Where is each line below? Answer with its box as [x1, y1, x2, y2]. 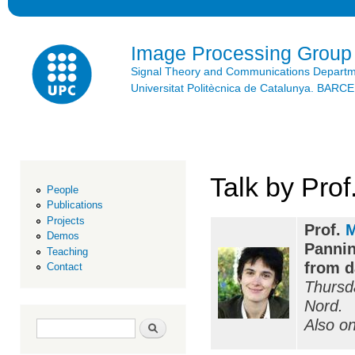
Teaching [46, 245, 88, 258]
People [46, 183, 78, 196]
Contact [46, 261, 82, 273]
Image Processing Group [131, 42, 352, 64]
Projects [46, 214, 85, 227]
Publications [46, 199, 103, 212]
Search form [36, 317, 98, 330]
